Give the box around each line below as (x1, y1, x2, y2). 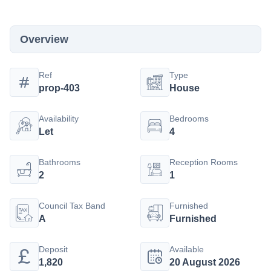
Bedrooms (169, 114, 209, 123)
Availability (39, 114, 79, 123)
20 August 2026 (169, 257, 240, 267)
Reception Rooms (169, 157, 238, 167)
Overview (20, 33, 68, 45)
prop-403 (39, 83, 80, 93)
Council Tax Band (39, 201, 105, 211)
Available (169, 244, 204, 254)
